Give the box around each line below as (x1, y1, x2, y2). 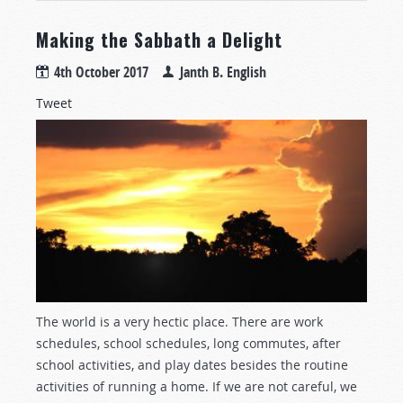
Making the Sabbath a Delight (36, 25, 282, 53)
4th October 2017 (54, 61, 148, 82)
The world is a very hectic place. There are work (36, 312, 323, 330)
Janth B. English (180, 61, 266, 82)
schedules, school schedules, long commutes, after (36, 334, 341, 352)
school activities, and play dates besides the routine (36, 355, 348, 373)
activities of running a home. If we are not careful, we (36, 377, 357, 395)
